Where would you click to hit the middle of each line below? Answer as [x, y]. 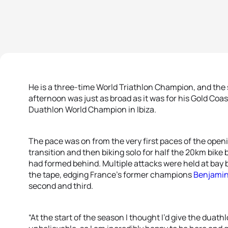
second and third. [61, 186]
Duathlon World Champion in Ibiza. [92, 109]
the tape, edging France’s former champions [111, 175]
